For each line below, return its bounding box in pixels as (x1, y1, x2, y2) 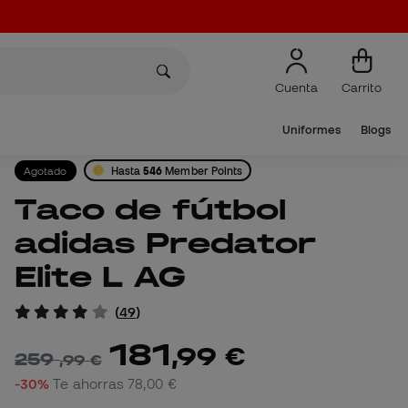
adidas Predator (15, 227, 317, 260)
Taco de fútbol (15, 193, 37, 226)
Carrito (342, 79, 382, 95)
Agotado (24, 164, 67, 177)
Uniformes (281, 123, 341, 137)
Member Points (162, 164, 243, 177)
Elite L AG (15, 260, 186, 293)
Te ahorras (53, 375, 128, 393)
